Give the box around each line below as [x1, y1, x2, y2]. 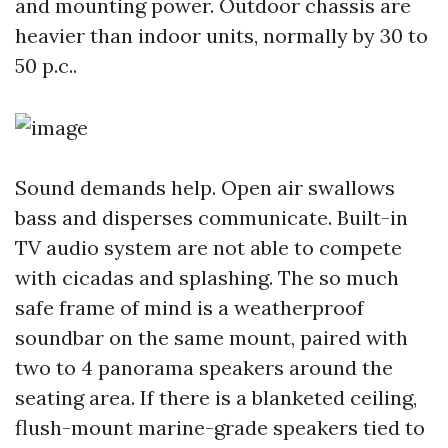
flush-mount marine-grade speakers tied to [15, 415, 425, 440]
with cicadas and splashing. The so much [15, 265, 399, 290]
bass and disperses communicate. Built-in [15, 205, 408, 230]
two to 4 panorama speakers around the [15, 355, 393, 380]
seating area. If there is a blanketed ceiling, [15, 385, 417, 410]
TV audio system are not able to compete [15, 235, 402, 260]
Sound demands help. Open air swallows [15, 175, 395, 200]
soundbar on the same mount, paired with [15, 325, 408, 350]
